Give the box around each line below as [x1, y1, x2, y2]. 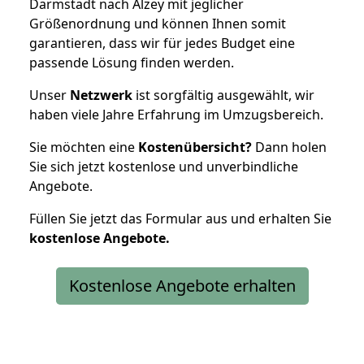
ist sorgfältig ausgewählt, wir [132, 85, 314, 104]
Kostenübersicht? [138, 137, 252, 156]
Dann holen [252, 137, 327, 156]
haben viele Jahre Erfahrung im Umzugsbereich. [29, 105, 323, 123]
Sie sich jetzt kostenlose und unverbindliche [29, 157, 298, 175]
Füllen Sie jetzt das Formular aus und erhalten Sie [29, 209, 331, 227]
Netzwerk [70, 85, 132, 104]
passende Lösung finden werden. [29, 53, 234, 71]
